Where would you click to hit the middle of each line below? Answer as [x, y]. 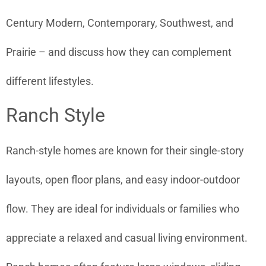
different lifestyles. [50, 81]
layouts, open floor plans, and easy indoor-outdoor [123, 180]
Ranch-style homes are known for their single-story [125, 151]
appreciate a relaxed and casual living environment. [127, 238]
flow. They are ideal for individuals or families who [123, 209]
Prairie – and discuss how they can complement [119, 52]
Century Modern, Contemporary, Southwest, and [120, 23]
